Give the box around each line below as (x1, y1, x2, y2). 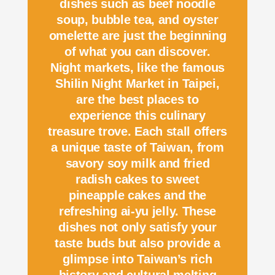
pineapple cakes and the (68, 188, 207, 203)
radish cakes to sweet (76, 172, 199, 187)
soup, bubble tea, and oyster (56, 13, 219, 27)
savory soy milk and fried (65, 157, 210, 171)
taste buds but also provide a (55, 236, 220, 250)
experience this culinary (69, 109, 206, 123)
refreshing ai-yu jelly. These (58, 204, 217, 219)
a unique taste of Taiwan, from (51, 141, 224, 155)
